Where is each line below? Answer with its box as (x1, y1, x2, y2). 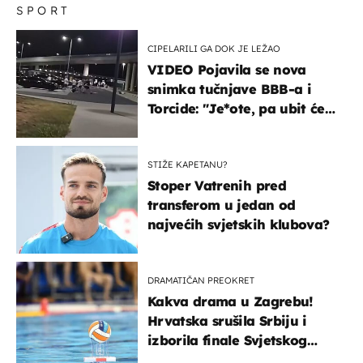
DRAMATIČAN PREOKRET (147, 274, 254, 286)
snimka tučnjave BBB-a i (147, 80, 311, 97)
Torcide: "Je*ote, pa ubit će (147, 100, 325, 117)
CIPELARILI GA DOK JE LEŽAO (147, 42, 280, 54)
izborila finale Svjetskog (147, 331, 307, 348)
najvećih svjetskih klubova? (147, 216, 330, 233)
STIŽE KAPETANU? (147, 158, 228, 170)
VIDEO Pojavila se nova (147, 61, 306, 78)
